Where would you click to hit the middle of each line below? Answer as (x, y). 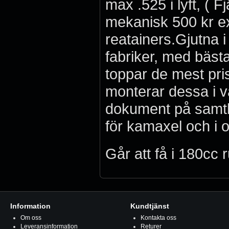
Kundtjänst (150, 206)
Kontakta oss (158, 218)
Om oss (31, 218)
